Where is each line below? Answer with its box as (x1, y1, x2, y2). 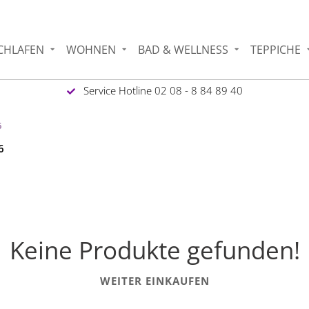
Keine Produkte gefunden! (9, 233, 300, 266)
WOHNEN (66, 41, 117, 57)
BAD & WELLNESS (138, 41, 229, 57)
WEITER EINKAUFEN (99, 273, 210, 288)
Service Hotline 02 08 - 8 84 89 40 (80, 83, 243, 97)
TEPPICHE (250, 41, 301, 57)
